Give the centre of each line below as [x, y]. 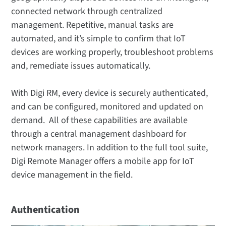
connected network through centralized [87, 11]
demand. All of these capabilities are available [100, 120]
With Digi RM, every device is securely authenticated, [110, 93]
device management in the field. [72, 175]
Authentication [46, 210]
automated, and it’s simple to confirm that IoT [99, 38]
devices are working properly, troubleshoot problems [112, 52]
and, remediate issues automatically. [81, 66]
